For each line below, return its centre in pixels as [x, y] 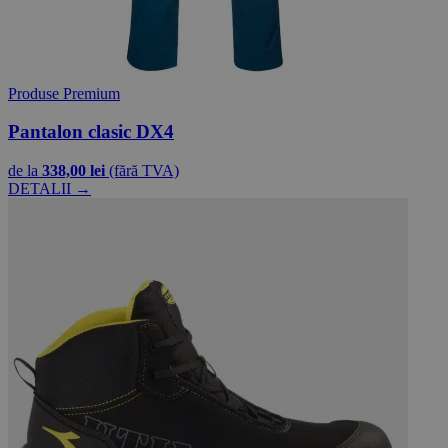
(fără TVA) [144, 170]
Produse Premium [64, 93]
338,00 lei [73, 170]
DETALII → [49, 188]
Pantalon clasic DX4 [91, 132]
